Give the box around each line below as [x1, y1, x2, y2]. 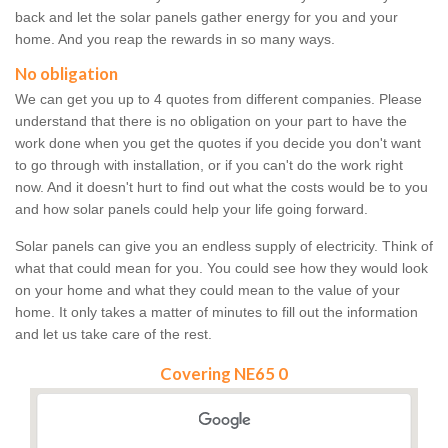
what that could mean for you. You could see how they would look [15, 260, 428, 277]
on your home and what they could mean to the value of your [15, 282, 400, 299]
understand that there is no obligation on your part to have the [15, 113, 407, 130]
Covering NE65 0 [160, 363, 288, 385]
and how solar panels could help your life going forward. [15, 201, 368, 218]
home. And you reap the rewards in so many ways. [15, 31, 335, 48]
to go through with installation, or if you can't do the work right [15, 157, 403, 174]
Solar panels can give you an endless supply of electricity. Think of [15, 238, 433, 255]
